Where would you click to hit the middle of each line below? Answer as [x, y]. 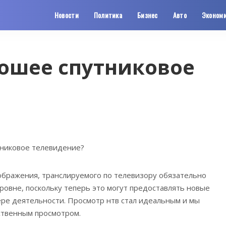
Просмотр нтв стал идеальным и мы [133, 200]
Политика [108, 15]
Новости [66, 15]
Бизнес [148, 15]
